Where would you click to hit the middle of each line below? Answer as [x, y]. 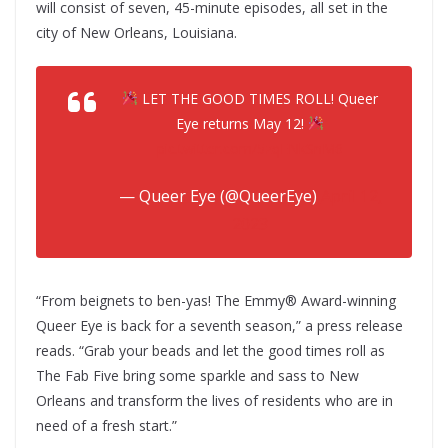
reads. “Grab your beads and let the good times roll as [210, 350]
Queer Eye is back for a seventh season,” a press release [219, 325]
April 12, [351, 195]
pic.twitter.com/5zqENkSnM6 [250, 148]
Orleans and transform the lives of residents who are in [214, 400]
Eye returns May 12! [242, 123]
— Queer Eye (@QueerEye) [219, 195]
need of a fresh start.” [106, 425]
